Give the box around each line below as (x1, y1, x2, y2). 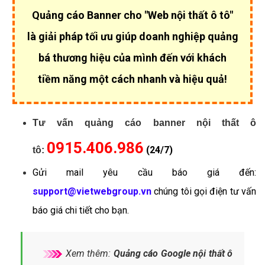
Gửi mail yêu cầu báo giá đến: (33, 167, 256, 178)
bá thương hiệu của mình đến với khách (38, 51, 227, 64)
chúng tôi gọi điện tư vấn (151, 186, 256, 197)
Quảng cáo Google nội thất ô (113, 248, 232, 259)
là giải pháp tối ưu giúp (27, 30, 139, 43)
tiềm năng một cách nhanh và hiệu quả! (38, 73, 227, 85)
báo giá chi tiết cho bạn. (33, 205, 129, 216)
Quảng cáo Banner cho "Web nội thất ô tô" (32, 9, 233, 21)
